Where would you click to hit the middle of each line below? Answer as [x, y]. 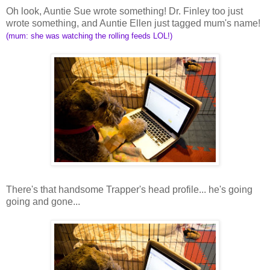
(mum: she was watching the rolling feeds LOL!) [89, 36]
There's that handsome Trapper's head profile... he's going [129, 189]
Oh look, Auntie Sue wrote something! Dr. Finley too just [124, 11]
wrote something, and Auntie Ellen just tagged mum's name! [133, 23]
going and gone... [43, 201]
